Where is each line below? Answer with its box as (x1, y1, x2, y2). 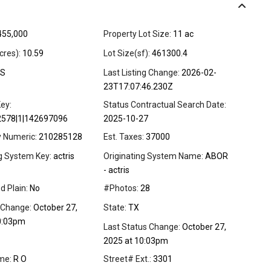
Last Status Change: (103, 222, 180, 232)
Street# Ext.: (103, 254, 151, 264)
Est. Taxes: (103, 132, 144, 142)
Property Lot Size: (103, 29, 171, 39)
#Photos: (103, 183, 139, 194)
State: (103, 203, 126, 213)
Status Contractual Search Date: (103, 100, 226, 110)
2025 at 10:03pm (103, 236, 168, 246)
